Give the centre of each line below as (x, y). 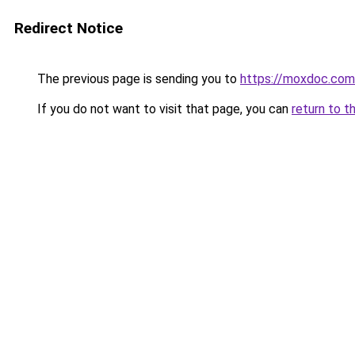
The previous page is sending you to (137, 79)
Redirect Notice (69, 28)
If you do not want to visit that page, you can (163, 109)
